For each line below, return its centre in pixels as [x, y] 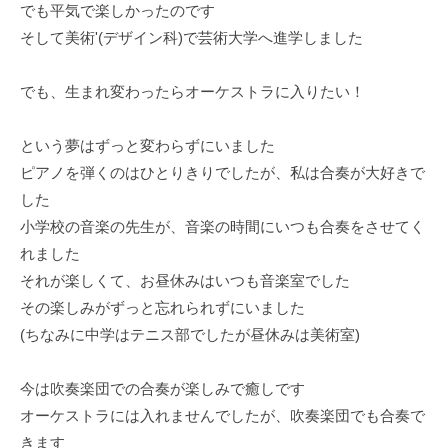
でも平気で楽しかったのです [117, 11]
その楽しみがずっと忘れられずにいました [162, 308]
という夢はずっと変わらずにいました [147, 146]
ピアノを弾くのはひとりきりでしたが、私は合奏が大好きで [222, 173]
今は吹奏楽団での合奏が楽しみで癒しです [162, 389]
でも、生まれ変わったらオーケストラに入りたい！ [192, 92]
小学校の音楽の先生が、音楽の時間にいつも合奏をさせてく [222, 227]
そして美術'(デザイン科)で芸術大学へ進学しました [191, 38]
